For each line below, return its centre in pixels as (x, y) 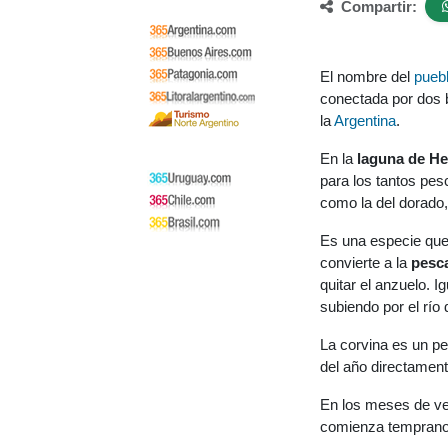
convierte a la (365, 262)
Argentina (365, 120)
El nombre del (367, 76)
